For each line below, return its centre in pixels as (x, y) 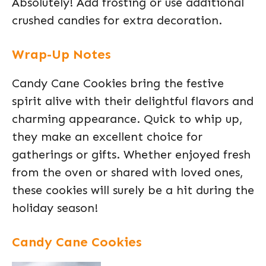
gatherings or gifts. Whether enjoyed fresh (131, 154)
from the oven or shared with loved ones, (128, 172)
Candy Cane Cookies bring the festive (118, 83)
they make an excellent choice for (107, 137)
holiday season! (55, 208)
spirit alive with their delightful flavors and (133, 101)
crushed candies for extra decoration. (117, 20)
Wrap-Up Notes (61, 54)
